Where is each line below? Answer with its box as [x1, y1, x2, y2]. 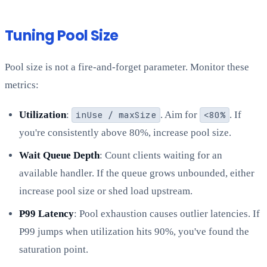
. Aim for [160, 109, 200, 121]
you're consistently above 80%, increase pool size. [19, 127, 231, 139]
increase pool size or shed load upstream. [19, 185, 193, 197]
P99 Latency [19, 208, 74, 220]
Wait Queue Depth [19, 150, 100, 162]
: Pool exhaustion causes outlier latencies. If [74, 208, 260, 220]
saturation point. [19, 244, 88, 256]
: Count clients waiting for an [100, 150, 222, 162]
